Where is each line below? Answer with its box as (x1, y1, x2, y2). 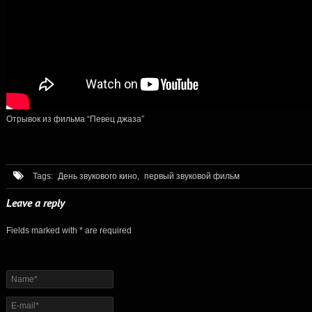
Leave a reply (6, 195, 65, 210)
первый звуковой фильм (144, 171, 240, 181)
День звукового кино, (58, 171, 139, 181)
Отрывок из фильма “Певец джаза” (6, 111, 144, 124)
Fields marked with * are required (6, 225, 132, 235)
